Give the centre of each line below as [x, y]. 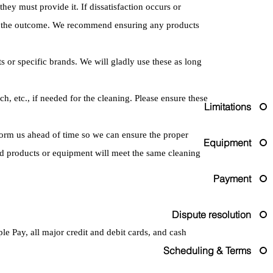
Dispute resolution [211, 214]
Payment [232, 178]
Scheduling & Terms [207, 250]
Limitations [228, 106]
